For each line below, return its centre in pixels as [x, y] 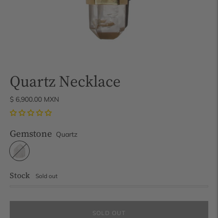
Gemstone [31, 133]
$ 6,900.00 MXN [34, 99]
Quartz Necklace [65, 81]
